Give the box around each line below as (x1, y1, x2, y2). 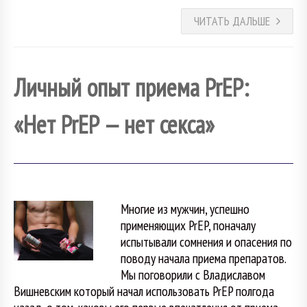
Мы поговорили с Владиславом (120, 265, 265, 283)
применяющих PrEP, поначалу (120, 216, 256, 234)
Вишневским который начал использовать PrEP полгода (14, 282, 274, 299)
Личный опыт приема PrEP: (14, 71, 249, 103)
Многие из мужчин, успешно (120, 199, 249, 217)
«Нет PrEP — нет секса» (14, 108, 214, 140)
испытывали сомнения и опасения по (120, 232, 292, 250)
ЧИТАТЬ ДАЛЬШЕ (194, 13, 270, 29)
